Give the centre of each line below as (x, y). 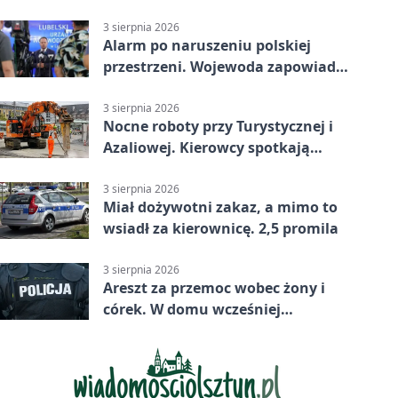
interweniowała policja (185, 331)
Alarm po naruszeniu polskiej (207, 45)
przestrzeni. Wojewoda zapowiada (224, 66)
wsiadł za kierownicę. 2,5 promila (221, 229)
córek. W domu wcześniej (192, 310)
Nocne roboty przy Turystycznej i (218, 127)
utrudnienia (146, 169)
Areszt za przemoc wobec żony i (214, 288)
